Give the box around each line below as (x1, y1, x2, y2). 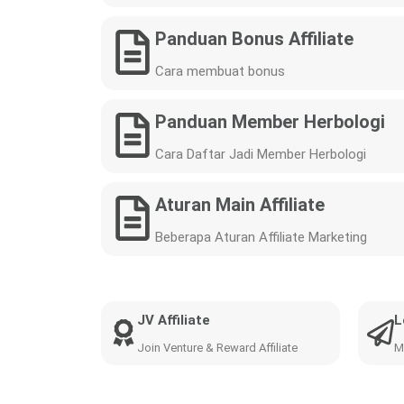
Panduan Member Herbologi (155, 111, 385, 133)
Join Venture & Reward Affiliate (137, 341, 298, 354)
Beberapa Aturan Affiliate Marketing (155, 229, 367, 245)
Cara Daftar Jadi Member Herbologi (155, 146, 366, 162)
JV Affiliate (137, 312, 210, 328)
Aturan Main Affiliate (155, 194, 325, 216)
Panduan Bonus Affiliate (155, 28, 353, 50)
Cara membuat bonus (155, 63, 285, 79)
